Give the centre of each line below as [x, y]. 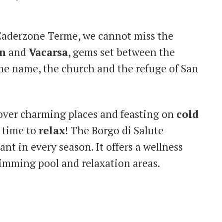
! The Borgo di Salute [114, 131]
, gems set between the [121, 52]
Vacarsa [48, 52]
